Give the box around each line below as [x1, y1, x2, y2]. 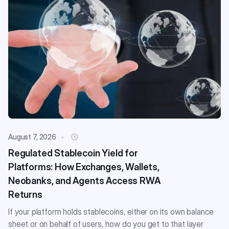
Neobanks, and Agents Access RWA [8, 175, 161, 187]
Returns [8, 189, 42, 200]
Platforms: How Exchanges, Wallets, [8, 162, 159, 173]
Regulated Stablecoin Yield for [8, 148, 138, 159]
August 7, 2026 [8, 132, 57, 142]
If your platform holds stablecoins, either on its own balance [8, 207, 214, 217]
